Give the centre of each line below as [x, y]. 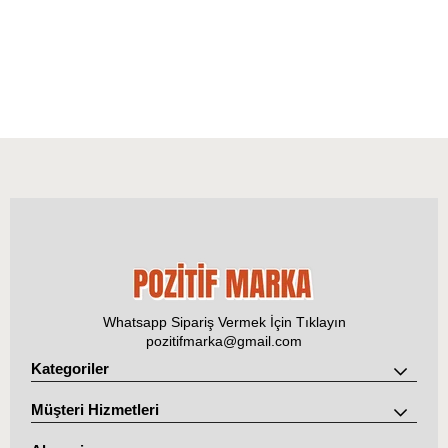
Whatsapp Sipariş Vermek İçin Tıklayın [224, 322]
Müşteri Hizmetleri [95, 409]
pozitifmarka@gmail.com [224, 341]
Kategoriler [70, 368]
